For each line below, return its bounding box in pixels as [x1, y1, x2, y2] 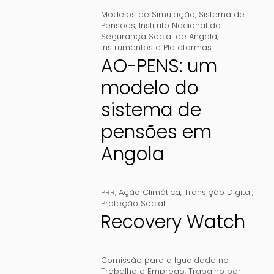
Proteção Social [100, 198, 165, 210]
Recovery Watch [100, 209, 245, 235]
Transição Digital [183, 187, 252, 199]
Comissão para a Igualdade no [100, 254, 229, 267]
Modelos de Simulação [100, 9, 195, 21]
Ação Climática [118, 187, 180, 199]
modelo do [100, 75, 199, 102]
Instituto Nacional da [138, 20, 221, 32]
